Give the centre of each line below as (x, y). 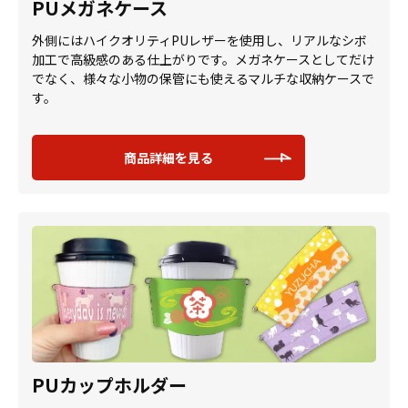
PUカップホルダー (109, 385)
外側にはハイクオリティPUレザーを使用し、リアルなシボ (199, 40)
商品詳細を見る (168, 158)
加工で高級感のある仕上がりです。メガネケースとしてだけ (203, 59)
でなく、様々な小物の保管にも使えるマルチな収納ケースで (203, 78)
